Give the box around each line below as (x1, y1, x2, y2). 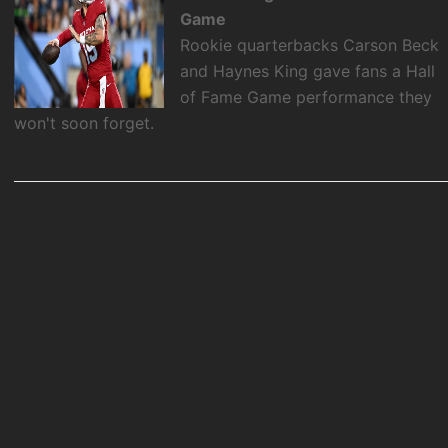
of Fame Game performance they (180, 86, 433, 107)
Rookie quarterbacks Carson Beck (180, 34, 440, 55)
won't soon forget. (14, 112, 155, 133)
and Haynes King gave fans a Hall (180, 60, 436, 81)
